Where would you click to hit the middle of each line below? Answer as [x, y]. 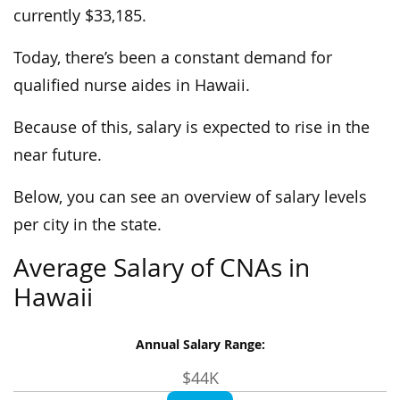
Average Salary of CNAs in [162, 268]
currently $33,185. [80, 16]
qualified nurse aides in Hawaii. [132, 86]
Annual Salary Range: [200, 345]
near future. [58, 155]
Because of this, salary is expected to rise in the [192, 128]
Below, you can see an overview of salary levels [190, 197]
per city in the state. [87, 225]
